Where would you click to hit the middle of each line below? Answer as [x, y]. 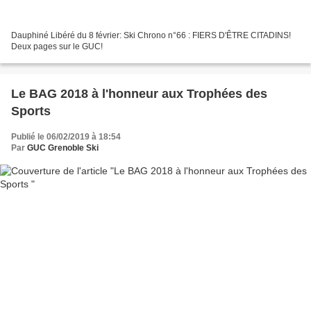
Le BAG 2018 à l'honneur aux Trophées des [139, 94]
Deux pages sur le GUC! [57, 47]
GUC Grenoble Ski [63, 148]
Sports [31, 111]
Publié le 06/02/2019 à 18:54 [66, 137]
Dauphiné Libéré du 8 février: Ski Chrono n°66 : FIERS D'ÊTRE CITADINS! [151, 36]
